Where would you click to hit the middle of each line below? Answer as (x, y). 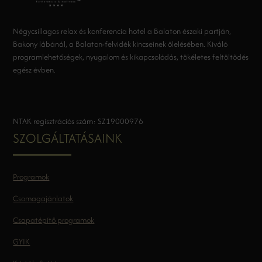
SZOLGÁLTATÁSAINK (68, 138)
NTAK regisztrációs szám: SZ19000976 (79, 121)
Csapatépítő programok (54, 220)
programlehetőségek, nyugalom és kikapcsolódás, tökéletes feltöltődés (131, 57)
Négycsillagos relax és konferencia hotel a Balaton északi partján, (122, 31)
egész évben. (35, 70)
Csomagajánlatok (43, 199)
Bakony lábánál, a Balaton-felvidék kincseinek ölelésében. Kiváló (120, 44)
